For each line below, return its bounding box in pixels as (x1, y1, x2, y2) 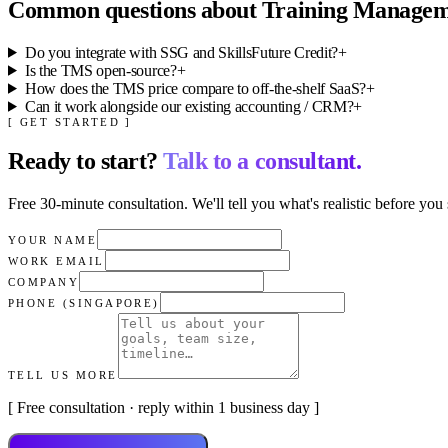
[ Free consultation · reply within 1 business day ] (8, 398, 319, 416)
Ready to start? (8, 147, 164, 174)
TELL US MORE (8, 368, 118, 381)
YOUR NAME (8, 233, 98, 246)
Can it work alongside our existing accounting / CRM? (24, 97, 354, 115)
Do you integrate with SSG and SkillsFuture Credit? (24, 43, 338, 61)
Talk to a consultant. (163, 147, 362, 174)
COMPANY (8, 275, 80, 288)
